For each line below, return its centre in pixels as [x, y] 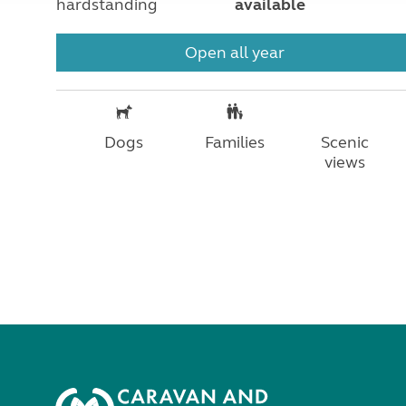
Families [234, 143]
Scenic [345, 143]
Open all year [234, 53]
